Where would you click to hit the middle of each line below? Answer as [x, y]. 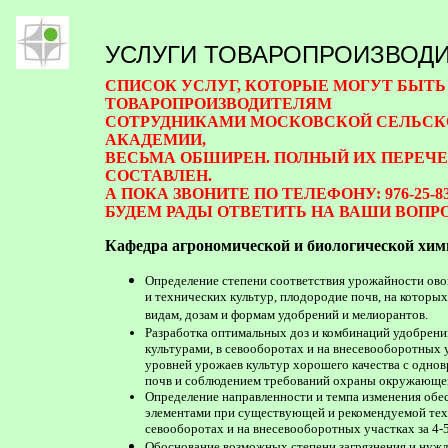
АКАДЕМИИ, [155, 139]
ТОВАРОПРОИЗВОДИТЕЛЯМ [218, 103]
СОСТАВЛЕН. [158, 175]
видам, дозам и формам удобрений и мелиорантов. [286, 315]
